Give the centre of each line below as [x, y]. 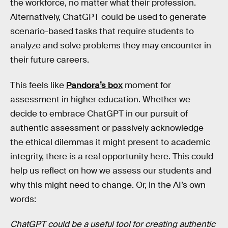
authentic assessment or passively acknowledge [107, 128]
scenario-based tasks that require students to [102, 31]
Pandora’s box [94, 85]
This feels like [38, 85]
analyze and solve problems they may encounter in [111, 45]
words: [23, 199]
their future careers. [50, 60]
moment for [147, 85]
